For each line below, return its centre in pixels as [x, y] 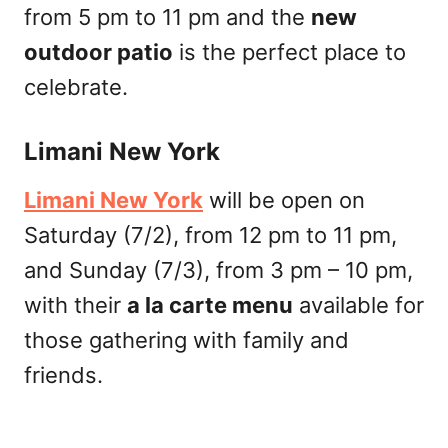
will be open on [284, 200]
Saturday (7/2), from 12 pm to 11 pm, [210, 235]
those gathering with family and [186, 340]
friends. [63, 375]
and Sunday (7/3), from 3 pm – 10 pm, [218, 270]
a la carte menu [210, 305]
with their [75, 305]
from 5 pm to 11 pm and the [167, 17]
